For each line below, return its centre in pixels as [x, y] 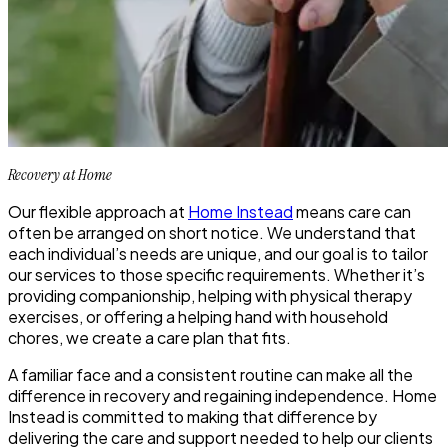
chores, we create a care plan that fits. [149, 337]
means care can [352, 211]
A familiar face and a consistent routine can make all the [210, 374]
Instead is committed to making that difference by [192, 416]
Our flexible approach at [98, 211]
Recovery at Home [60, 174]
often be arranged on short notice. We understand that [212, 232]
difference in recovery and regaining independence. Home [222, 395]
